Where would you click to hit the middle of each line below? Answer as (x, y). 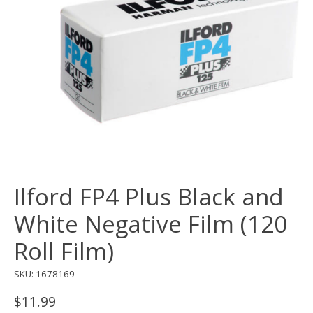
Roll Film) (64, 251)
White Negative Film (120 (151, 224)
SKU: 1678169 (44, 274)
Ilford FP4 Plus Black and (149, 196)
